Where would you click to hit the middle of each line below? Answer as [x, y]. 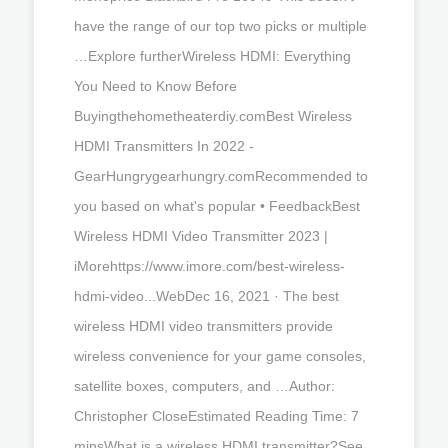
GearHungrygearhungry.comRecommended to [221, 175]
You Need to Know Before [155, 85]
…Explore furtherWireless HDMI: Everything [212, 55]
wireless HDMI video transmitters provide [203, 325]
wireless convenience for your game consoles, [220, 355]
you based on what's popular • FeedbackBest [217, 205]
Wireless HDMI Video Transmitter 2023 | [201, 235]
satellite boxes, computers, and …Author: [204, 385]
